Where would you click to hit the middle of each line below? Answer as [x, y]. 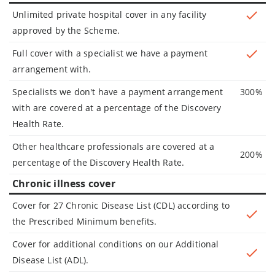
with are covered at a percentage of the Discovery [117, 107]
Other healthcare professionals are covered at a [114, 146]
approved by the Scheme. [66, 30]
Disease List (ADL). [51, 260]
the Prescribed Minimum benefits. [85, 221]
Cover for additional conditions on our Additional [116, 244]
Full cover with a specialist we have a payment [110, 53]
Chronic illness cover [64, 183]
